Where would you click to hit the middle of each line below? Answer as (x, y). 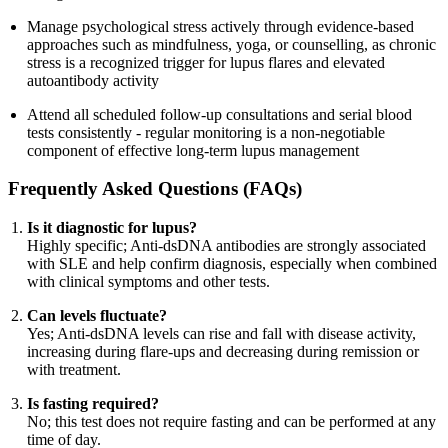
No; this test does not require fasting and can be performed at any (232, 422)
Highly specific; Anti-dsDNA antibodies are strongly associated (227, 246)
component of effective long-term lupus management (193, 150)
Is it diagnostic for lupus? (112, 228)
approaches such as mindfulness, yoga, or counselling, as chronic (232, 44)
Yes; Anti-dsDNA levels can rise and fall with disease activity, (222, 334)
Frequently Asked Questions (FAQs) (155, 189)
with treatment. (74, 370)
